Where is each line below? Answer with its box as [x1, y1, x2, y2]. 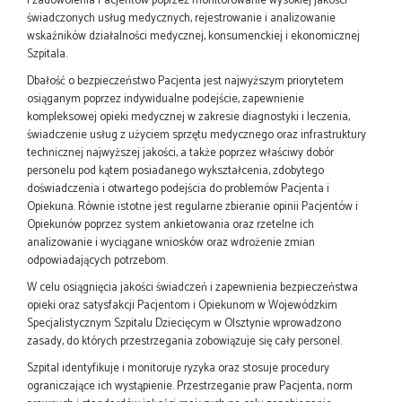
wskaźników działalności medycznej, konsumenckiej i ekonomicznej [27, 26, 360, 46]
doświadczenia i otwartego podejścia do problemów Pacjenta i [27, 179, 329, 198]
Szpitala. [27, 44, 67, 64]
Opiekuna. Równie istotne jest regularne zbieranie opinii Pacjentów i [27, 197, 358, 216]
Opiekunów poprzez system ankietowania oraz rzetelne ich [27, 214, 314, 234]
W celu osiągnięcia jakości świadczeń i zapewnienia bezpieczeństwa [27, 277, 358, 297]
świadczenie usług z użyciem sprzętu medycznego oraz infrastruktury [27, 125, 366, 144]
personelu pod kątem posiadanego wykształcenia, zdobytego [27, 161, 324, 180]
